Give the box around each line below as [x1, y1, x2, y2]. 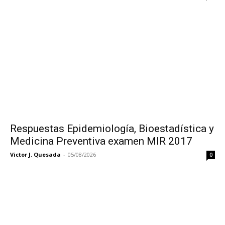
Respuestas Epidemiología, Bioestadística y [10, 122, 214, 135]
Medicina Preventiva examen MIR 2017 [10, 135, 192, 147]
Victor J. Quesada [10, 150, 61, 158]
